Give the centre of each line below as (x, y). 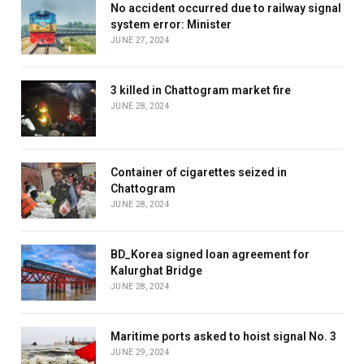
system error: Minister (171, 24)
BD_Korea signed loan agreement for (210, 254)
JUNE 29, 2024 (140, 352)
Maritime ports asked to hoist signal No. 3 (223, 336)
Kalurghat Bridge (156, 270)
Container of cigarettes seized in (199, 172)
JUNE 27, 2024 (140, 40)
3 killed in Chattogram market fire (201, 90)
